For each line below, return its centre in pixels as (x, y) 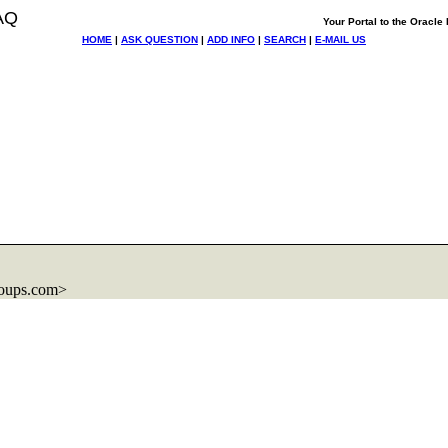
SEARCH (285, 39)
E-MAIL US (340, 39)
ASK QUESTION (159, 39)
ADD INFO (231, 39)
